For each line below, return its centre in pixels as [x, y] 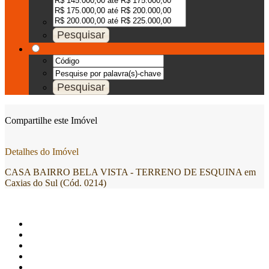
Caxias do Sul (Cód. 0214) [56, 183]
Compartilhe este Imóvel [51, 120]
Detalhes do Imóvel [42, 152]
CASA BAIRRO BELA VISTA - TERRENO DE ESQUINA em [130, 172]
